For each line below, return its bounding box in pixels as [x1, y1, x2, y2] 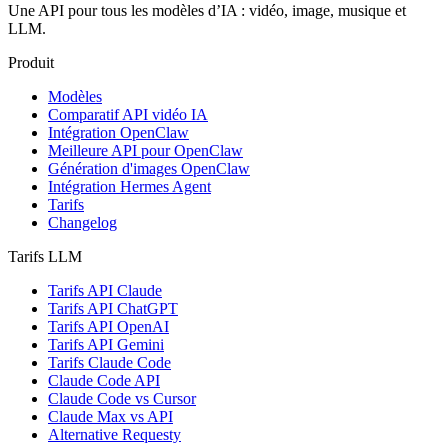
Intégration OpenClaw [48, 123, 189, 141]
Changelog [48, 213, 117, 231]
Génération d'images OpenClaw [48, 159, 250, 177]
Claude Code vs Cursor [48, 389, 196, 407]
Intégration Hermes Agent [48, 177, 211, 195]
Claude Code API [48, 371, 160, 389]
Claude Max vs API [48, 407, 173, 425]
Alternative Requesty [48, 425, 181, 443]
